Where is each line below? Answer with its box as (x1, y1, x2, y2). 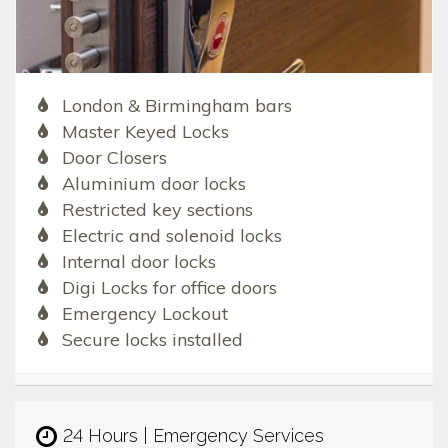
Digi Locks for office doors (61, 276, 277, 300)
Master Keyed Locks (61, 120, 229, 144)
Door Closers (61, 146, 167, 170)
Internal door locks (61, 250, 216, 274)
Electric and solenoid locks (61, 224, 282, 248)
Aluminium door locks (61, 172, 246, 196)
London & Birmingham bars (61, 94, 292, 118)
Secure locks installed (61, 328, 243, 352)
